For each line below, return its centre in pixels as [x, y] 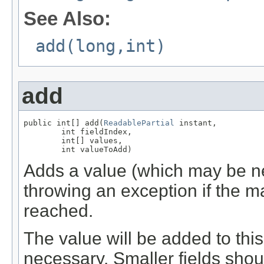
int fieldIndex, [78, 131]
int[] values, [73, 140]
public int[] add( [64, 123]
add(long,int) [100, 46]
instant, [196, 123]
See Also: [67, 18]
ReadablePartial [139, 123]
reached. [58, 211]
